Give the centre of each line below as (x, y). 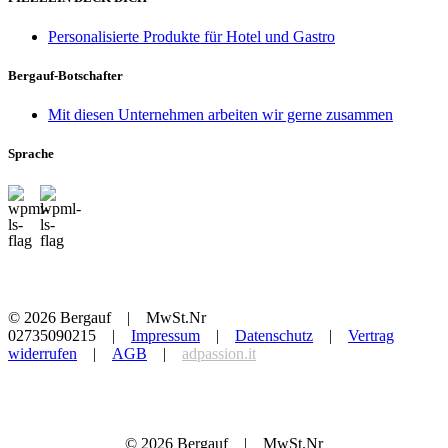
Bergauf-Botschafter (65, 76)
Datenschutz (274, 335)
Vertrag (371, 335)
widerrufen (42, 353)
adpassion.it (219, 353)
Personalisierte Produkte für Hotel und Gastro (191, 36)
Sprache (31, 154)
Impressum (165, 335)
